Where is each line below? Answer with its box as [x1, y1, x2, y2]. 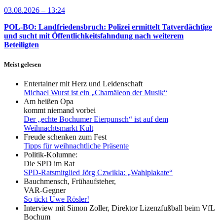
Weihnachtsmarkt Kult [24, 123, 93, 132]
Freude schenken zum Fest [24, 132, 107, 141]
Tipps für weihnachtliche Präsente [24, 141, 129, 150]
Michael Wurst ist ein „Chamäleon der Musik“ [24, 88, 167, 97]
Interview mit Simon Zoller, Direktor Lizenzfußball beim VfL [24, 203, 215, 212]
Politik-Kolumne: [24, 150, 77, 159]
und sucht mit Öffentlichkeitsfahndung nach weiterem [4, 32, 184, 40]
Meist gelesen [4, 60, 41, 68]
